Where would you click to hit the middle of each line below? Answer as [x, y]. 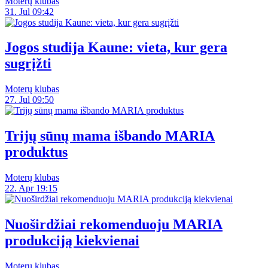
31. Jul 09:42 [29, 11]
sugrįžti [28, 64]
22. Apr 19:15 [31, 188]
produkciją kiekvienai [72, 241]
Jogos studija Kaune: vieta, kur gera [116, 48]
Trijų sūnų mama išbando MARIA [110, 136]
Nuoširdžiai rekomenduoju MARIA [114, 225]
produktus [36, 152]
